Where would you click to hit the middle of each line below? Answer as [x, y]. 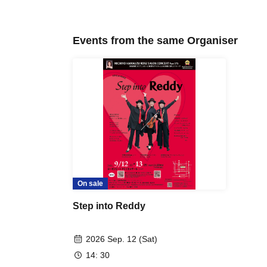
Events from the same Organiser [155, 41]
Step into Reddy [109, 206]
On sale [90, 184]
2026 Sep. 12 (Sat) [122, 239]
